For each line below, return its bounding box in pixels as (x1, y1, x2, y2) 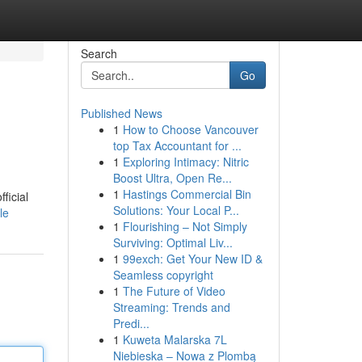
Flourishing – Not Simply (122, 218, 247, 234)
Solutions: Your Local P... (112, 202, 239, 218)
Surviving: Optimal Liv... (112, 234, 233, 250)
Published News (80, 105, 162, 121)
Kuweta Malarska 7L (122, 331, 227, 347)
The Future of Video (122, 283, 225, 299)
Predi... (112, 315, 149, 331)
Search (80, 45, 117, 61)
